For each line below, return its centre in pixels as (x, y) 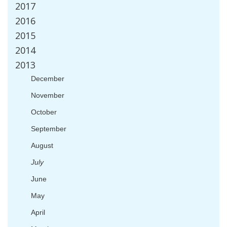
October (44, 112)
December (48, 79)
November (48, 95)
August (42, 145)
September (49, 129)
